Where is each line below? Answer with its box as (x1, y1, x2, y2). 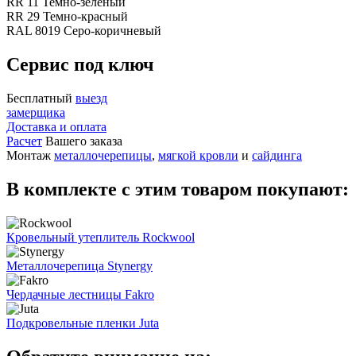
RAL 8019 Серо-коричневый (6, 24, 161, 38)
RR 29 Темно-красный (6, 10, 128, 24)
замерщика (6, 105, 65, 119)
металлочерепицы (54, 148, 152, 162)
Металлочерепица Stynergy (6, 258, 153, 273)
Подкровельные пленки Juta (6, 315, 159, 330)
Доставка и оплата (6, 119, 106, 133)
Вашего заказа (42, 133, 122, 148)
